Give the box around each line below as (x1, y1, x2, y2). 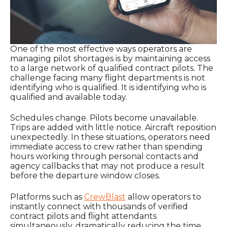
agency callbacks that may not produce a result (10, 161, 205, 171)
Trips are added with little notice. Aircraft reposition (10, 123, 216, 133)
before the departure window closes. (10, 171, 160, 181)
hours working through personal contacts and (10, 152, 199, 162)
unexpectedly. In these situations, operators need (10, 132, 210, 142)
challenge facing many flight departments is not (10, 73, 205, 83)
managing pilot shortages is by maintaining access (10, 54, 210, 64)
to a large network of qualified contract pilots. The (10, 63, 213, 73)
